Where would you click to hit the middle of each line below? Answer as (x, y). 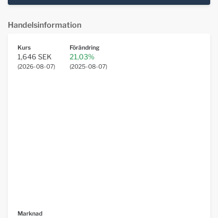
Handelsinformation (45, 25)
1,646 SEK (35, 57)
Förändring (84, 48)
